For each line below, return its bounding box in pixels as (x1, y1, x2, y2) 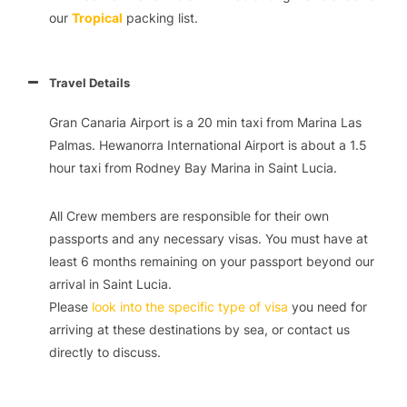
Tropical (71, 9, 123, 25)
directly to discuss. (48, 343, 161, 360)
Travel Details (48, 74, 130, 90)
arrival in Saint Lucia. (48, 275, 172, 292)
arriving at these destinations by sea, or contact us (48, 321, 350, 337)
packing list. (122, 9, 198, 25)
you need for (287, 298, 367, 314)
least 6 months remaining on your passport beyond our (48, 253, 374, 269)
